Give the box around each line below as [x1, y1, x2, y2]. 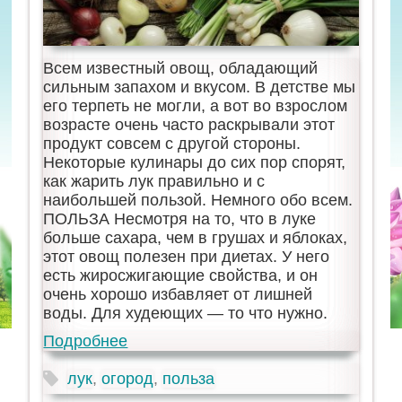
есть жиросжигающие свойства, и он [43, 267, 319, 285]
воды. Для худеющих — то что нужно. [43, 304, 328, 323]
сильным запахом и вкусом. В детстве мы [43, 78, 356, 97]
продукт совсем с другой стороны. [43, 135, 301, 153]
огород [101, 370, 154, 389]
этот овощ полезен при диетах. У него [43, 248, 330, 267]
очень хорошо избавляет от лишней [43, 285, 313, 304]
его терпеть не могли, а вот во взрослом [43, 97, 348, 116]
